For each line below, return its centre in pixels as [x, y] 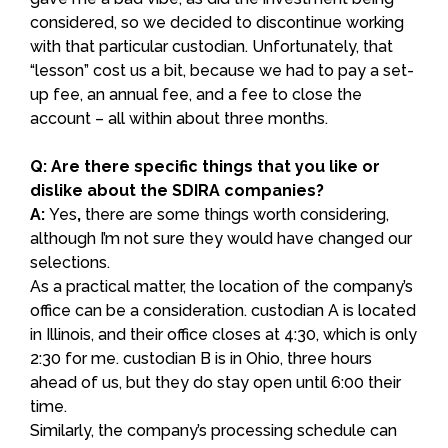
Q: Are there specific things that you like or [205, 166]
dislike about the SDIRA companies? [177, 190]
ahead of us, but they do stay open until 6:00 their [215, 382]
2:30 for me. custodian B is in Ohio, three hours [201, 358]
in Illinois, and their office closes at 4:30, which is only [223, 334]
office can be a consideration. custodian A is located [223, 310]
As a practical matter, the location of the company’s [221, 286]
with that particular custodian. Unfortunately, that [211, 46]
